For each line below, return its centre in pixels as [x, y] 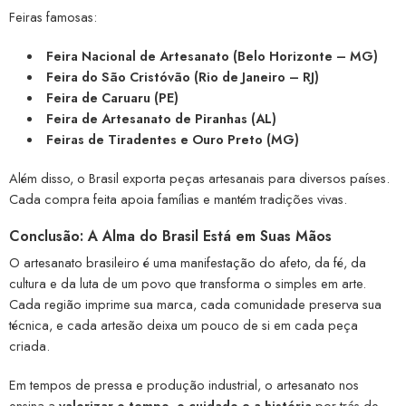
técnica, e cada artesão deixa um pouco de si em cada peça [184, 325]
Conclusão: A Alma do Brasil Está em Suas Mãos [170, 237]
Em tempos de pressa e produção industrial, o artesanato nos [184, 385]
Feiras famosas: [53, 17]
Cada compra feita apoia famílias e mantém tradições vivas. [178, 199]
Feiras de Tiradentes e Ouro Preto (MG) [172, 140]
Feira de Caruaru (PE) [112, 98]
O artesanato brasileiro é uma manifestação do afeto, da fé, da [188, 263]
